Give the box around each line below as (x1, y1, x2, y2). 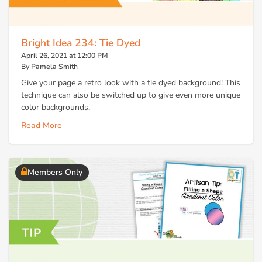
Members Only (27, 167, 82, 178)
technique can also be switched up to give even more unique (21, 89, 240, 101)
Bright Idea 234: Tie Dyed (21, 36, 140, 50)
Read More (21, 120, 62, 132)
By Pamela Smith (21, 62, 78, 72)
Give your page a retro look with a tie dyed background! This (21, 77, 240, 88)
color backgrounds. (21, 101, 90, 113)
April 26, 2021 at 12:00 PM (21, 51, 108, 61)
